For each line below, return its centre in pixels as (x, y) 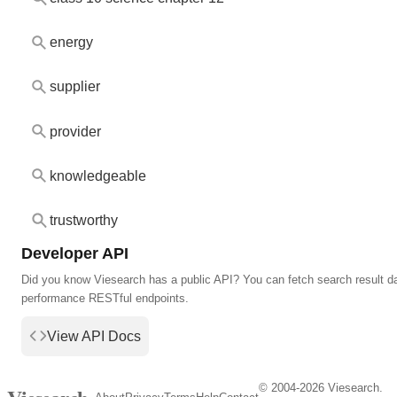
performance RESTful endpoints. (105, 298)
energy (71, 43)
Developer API (75, 253)
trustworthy (83, 220)
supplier (74, 87)
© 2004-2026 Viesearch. (321, 388)
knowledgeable (97, 175)
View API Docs (94, 336)
